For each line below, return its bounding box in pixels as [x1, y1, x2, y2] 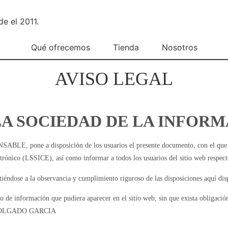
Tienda [112, 42, 139, 52]
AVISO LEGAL [55, 68, 173, 89]
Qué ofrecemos [31, 42, 90, 52]
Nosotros [161, 42, 197, 52]
